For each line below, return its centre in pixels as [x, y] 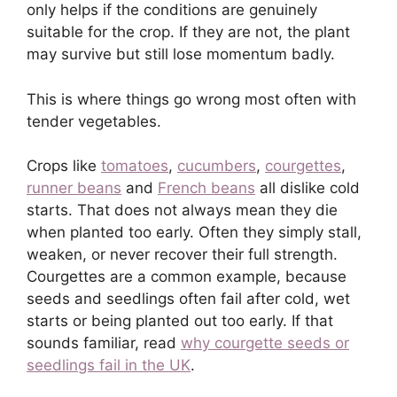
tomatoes [135, 166]
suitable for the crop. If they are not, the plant [188, 32]
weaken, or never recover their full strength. [182, 255]
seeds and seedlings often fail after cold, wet [188, 299]
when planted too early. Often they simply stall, [194, 233]
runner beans [74, 188]
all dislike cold [307, 188]
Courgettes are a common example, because [187, 277]
